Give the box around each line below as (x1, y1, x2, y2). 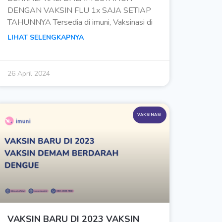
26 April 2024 (7, 69, 50, 79)
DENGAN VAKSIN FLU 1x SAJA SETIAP (7, 5, 151, 16)
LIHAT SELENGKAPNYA (7, 33, 84, 43)
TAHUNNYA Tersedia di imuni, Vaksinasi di (7, 17, 153, 28)
